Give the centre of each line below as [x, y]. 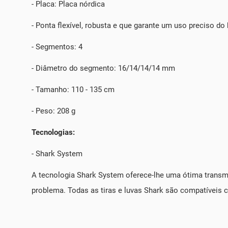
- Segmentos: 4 [57, 47]
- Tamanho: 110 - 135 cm [73, 90]
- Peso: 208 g [53, 111]
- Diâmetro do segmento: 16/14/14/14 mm [103, 68]
